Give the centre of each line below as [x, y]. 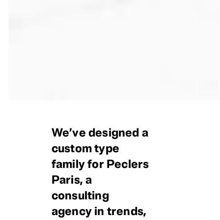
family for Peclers [100, 164]
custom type [85, 149]
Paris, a [72, 180]
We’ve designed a [100, 133]
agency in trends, [99, 211]
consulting [80, 196]
